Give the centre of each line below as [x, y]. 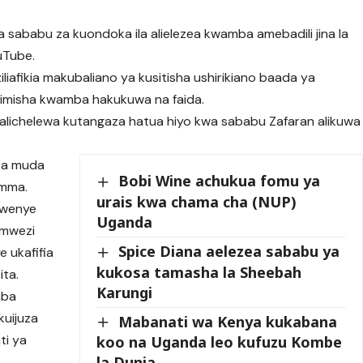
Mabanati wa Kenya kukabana [228, 321]
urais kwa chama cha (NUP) [197, 202]
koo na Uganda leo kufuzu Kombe [220, 342]
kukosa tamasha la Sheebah [199, 272]
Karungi [125, 292]
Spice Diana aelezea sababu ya [229, 252]
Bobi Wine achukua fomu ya [220, 181]
